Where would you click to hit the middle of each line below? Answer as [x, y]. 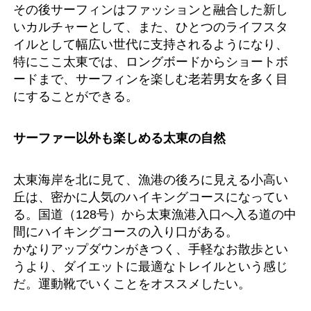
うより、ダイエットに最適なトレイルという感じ [151, 266]
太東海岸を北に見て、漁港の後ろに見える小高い [151, 179]
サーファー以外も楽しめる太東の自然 [119, 137]
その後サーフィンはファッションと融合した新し [151, 9]
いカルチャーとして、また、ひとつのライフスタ [151, 26]
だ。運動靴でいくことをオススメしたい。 [132, 283]
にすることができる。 [76, 96]
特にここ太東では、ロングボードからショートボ [151, 61]
